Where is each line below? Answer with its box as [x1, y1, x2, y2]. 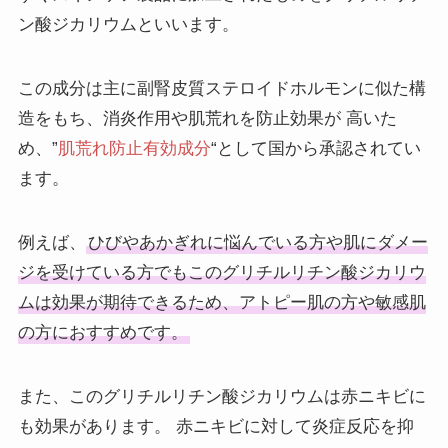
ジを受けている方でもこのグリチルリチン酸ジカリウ [17, 262, 426, 282]
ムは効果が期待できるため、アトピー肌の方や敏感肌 [17, 292, 426, 312]
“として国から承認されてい [210, 138, 421, 158]
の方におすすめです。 [17, 322, 188, 342]
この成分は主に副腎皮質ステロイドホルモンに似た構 [17, 78, 426, 98]
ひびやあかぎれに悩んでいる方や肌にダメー [87, 232, 428, 252]
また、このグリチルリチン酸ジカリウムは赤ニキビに [17, 386, 426, 406]
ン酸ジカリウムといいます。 [17, 14, 239, 34]
